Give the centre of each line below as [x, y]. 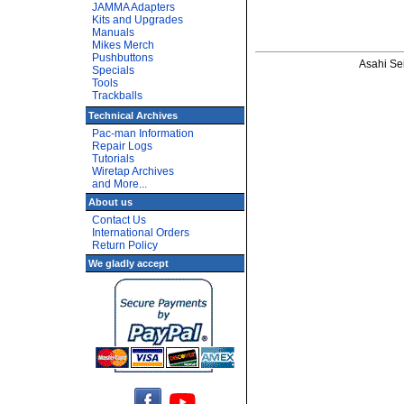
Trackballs [117, 96]
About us [110, 202]
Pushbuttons [123, 58]
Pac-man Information [143, 133]
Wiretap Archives [133, 171]
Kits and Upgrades [138, 20]
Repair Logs [122, 146]
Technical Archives [133, 115]
